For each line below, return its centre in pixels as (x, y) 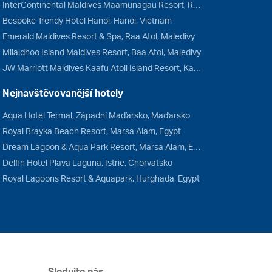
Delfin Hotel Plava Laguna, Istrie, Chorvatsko (87, 162)
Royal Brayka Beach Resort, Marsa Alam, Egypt (91, 131)
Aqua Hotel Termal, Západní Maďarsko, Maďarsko (96, 115)
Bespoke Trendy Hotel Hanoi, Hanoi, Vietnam (87, 20)
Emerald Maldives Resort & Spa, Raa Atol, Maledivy (98, 36)
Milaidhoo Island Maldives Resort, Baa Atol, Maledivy (101, 52)
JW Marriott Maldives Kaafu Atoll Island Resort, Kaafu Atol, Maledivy (197, 67)
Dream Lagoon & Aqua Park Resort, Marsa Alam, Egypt (196, 146)
